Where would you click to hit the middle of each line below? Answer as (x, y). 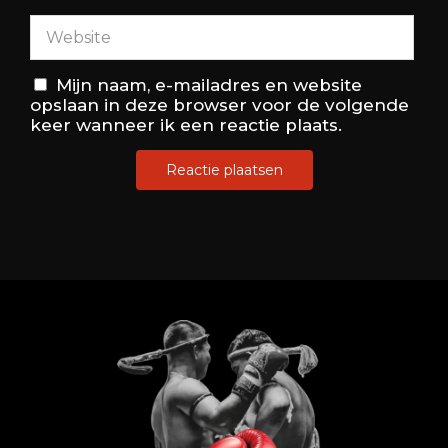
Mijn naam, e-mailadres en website (209, 85)
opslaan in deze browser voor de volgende (219, 105)
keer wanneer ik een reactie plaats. (186, 125)
